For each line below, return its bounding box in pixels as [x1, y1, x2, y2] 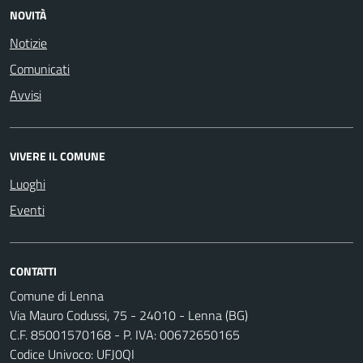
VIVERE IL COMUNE [10, 147, 105, 164]
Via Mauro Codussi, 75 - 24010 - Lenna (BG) [10, 305, 248, 325]
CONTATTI [10, 262, 57, 280]
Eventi [10, 199, 45, 220]
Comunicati [10, 58, 70, 79]
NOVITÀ [10, 6, 46, 23]
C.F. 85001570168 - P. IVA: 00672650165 [10, 324, 240, 344]
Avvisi [10, 84, 41, 105]
